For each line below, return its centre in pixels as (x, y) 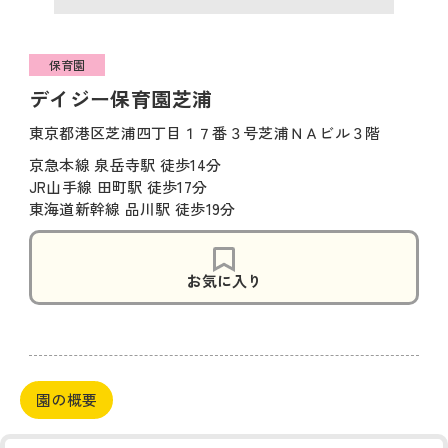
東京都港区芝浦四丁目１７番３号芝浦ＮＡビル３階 (204, 132)
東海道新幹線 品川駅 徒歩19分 (132, 208)
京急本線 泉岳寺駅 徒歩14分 (125, 164)
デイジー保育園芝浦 (120, 98)
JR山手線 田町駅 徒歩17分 (118, 186)
